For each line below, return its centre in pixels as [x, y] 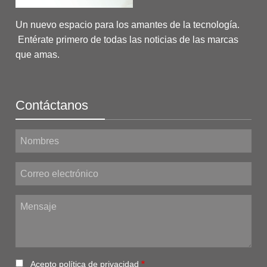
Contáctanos [52, 105]
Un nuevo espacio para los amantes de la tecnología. [128, 25]
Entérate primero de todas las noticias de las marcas [127, 40]
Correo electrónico [50, 170]
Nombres [33, 137]
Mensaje [32, 202]
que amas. [38, 55]
